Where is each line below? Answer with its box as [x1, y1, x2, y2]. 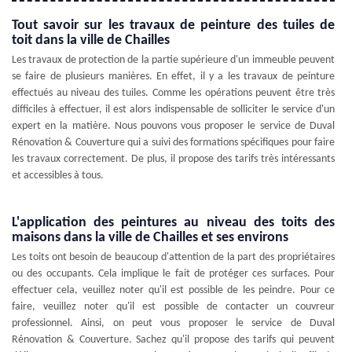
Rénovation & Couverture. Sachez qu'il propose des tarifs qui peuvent [12, 333, 335, 346]
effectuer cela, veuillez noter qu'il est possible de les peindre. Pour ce [12, 284, 335, 296]
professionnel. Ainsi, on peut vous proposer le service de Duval [12, 317, 335, 329]
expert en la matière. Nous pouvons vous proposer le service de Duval [12, 119, 335, 132]
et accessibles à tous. [12, 169, 104, 181]
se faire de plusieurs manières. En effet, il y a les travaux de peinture [12, 70, 335, 82]
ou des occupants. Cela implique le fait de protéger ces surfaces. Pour [12, 267, 335, 280]
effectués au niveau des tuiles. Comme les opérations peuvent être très [12, 86, 335, 99]
